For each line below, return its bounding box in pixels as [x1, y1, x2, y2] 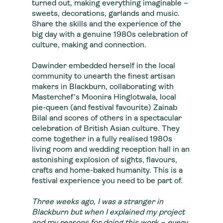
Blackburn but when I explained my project [32, 209, 185, 217]
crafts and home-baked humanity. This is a [32, 167, 183, 175]
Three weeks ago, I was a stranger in [32, 198, 163, 206]
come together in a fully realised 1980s [32, 135, 172, 143]
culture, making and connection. [32, 41, 146, 49]
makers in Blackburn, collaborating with [32, 83, 174, 91]
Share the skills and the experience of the [32, 20, 181, 28]
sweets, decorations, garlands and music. [32, 10, 180, 18]
